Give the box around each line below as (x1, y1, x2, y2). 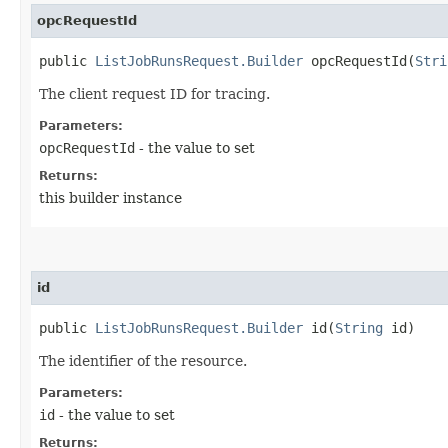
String (335, 319, 383, 336)
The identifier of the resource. (39, 352, 247, 369)
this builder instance (39, 189, 182, 206)
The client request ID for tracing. (39, 85, 270, 102)
